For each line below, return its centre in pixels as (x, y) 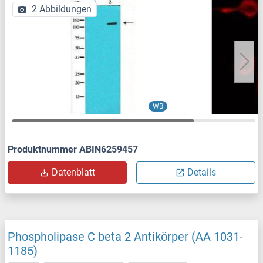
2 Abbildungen (62, 9)
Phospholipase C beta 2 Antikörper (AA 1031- (125, 236)
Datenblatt (73, 172)
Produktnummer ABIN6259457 (73, 149)
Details (202, 172)
